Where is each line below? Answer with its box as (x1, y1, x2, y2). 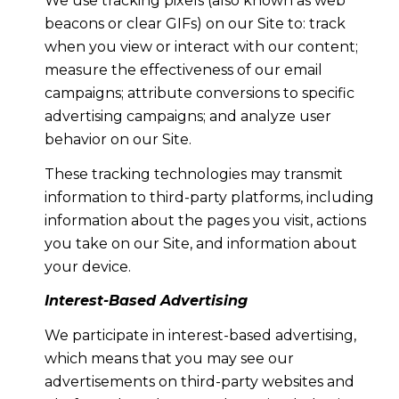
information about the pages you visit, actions (44, 211, 366, 229)
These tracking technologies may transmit (44, 165, 343, 183)
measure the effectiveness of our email (44, 61, 322, 79)
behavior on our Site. (44, 131, 191, 149)
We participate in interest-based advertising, (44, 326, 356, 344)
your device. (44, 257, 131, 275)
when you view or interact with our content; (44, 38, 358, 56)
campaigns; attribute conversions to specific (44, 85, 354, 102)
